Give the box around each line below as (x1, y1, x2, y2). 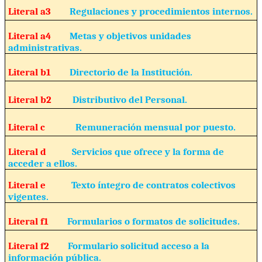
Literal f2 (8, 239, 68, 251)
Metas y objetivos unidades (69, 29, 191, 42)
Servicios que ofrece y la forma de (71, 145, 224, 157)
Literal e (8, 178, 71, 191)
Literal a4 (8, 29, 70, 42)
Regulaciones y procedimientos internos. (69, 5, 253, 17)
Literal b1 (8, 65, 70, 78)
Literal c (8, 120, 45, 133)
